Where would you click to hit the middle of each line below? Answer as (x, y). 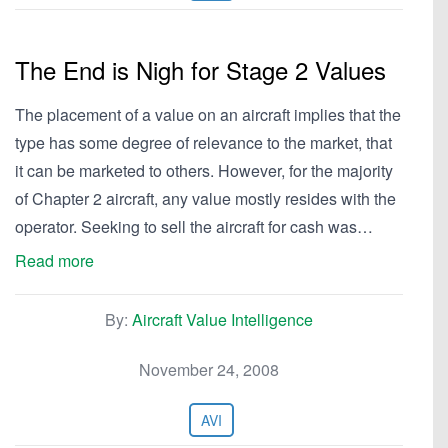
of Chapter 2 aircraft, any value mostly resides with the (205, 198)
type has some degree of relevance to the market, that (203, 142)
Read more (54, 260)
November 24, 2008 (209, 369)
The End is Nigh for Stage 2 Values (200, 69)
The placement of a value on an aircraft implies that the (208, 114)
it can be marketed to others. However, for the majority (204, 170)
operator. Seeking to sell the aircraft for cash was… (194, 226)
